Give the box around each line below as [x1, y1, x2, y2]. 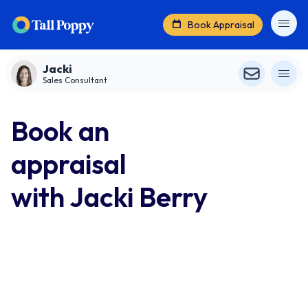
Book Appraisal [188, 18, 254, 31]
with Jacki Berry [11, 179, 208, 214]
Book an [11, 113, 109, 148]
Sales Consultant [43, 75, 107, 85]
